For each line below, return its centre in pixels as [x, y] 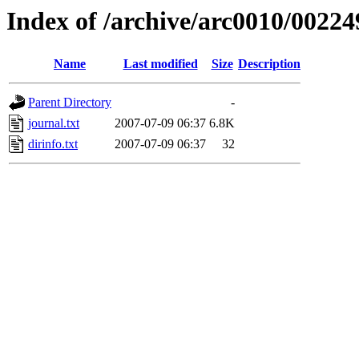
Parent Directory [70, 103]
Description [269, 64]
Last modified [160, 64]
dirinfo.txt [53, 144]
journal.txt [54, 123]
